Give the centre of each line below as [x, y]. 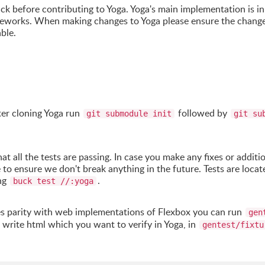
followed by [203, 113]
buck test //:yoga [53, 181]
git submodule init [129, 114]
